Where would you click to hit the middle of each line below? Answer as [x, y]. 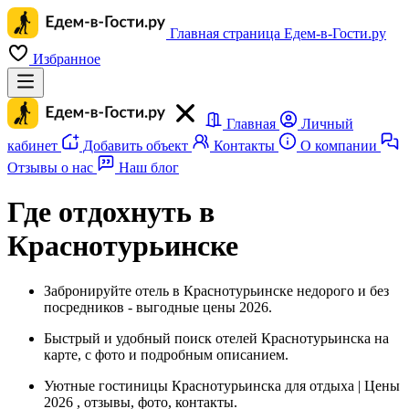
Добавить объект [136, 146]
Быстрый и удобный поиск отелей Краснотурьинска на [216, 338]
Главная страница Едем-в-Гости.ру [278, 33]
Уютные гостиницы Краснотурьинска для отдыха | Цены [222, 385]
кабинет [34, 146]
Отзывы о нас [52, 168]
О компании [339, 146]
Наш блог [147, 168]
